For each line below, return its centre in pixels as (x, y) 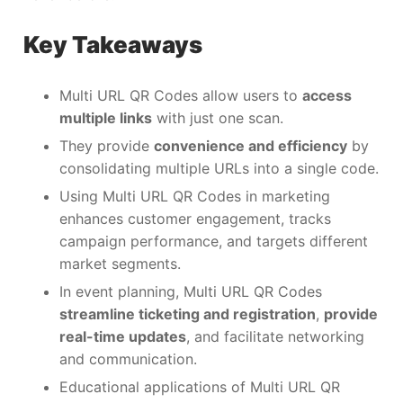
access (327, 96)
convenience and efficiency (251, 146)
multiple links (106, 118)
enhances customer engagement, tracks (195, 219)
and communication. (128, 359)
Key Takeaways (113, 45)
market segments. (120, 264)
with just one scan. (218, 118)
